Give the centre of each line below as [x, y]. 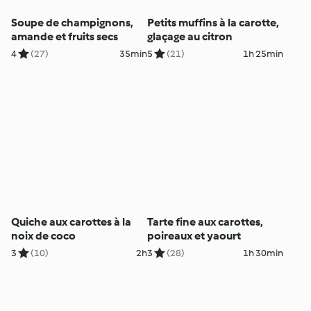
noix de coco [44, 236]
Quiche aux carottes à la [72, 222]
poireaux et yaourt [194, 236]
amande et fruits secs [65, 37]
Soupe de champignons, [72, 23]
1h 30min [263, 253]
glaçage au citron [190, 37]
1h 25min [263, 54]
